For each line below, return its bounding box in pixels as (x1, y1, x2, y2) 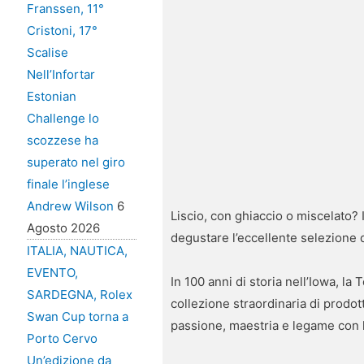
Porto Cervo (26, 331, 97, 347)
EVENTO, (26, 265, 78, 281)
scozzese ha (26, 132, 98, 149)
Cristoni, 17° (26, 23, 97, 39)
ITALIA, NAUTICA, (26, 243, 128, 259)
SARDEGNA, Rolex (26, 287, 132, 303)
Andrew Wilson (26, 198, 114, 214)
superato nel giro (26, 154, 125, 171)
